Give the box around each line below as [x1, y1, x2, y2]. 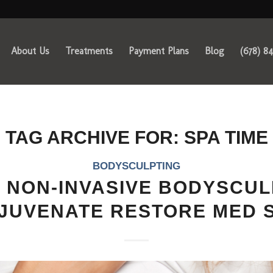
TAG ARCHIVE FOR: [5, 127, 184, 147]
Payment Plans [128, 45, 189, 57]
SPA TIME [183, 127, 268, 147]
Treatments [65, 45, 113, 57]
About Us [10, 45, 49, 57]
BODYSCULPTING [93, 160, 180, 172]
